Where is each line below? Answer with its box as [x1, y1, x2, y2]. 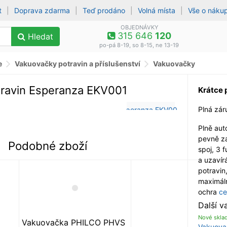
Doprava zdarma [14, 6, 70, 15]
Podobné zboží [8, 138, 87, 153]
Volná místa [138, 6, 176, 15]
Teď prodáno [83, 6, 126, 15]
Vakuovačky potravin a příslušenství [15, 59, 140, 68]
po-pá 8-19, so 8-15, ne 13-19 [99, 42, 179, 49]
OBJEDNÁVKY [120, 24, 158, 31]
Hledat [25, 31, 53, 42]
